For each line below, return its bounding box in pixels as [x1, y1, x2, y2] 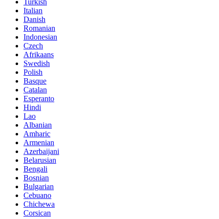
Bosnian [23, 173, 49, 182]
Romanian [23, 23, 55, 32]
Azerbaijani [23, 147, 59, 155]
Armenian [23, 138, 54, 147]
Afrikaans [23, 50, 54, 59]
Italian [23, 6, 43, 15]
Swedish [23, 59, 50, 67]
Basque [23, 76, 46, 85]
